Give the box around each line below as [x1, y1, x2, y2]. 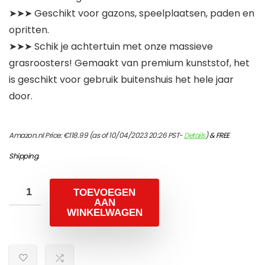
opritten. [9, 23, 49, 37]
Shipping [9, 151, 38, 161]
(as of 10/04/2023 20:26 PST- [88, 130, 184, 141]
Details [184, 130, 205, 141]
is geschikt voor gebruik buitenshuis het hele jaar [9, 73, 234, 87]
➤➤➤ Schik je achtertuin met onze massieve [9, 40, 213, 54]
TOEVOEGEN [73, 187, 135, 199]
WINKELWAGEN [66, 207, 143, 219]
